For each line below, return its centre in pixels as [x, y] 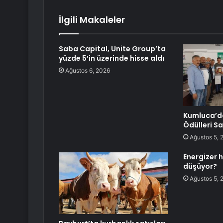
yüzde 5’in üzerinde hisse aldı [111, 58]
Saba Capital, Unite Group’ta [112, 49]
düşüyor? [200, 167]
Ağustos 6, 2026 [88, 71]
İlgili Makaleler [92, 20]
